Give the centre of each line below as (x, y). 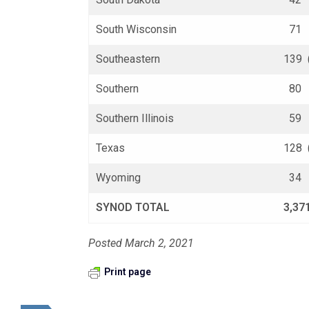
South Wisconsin (137, 29)
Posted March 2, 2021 (141, 243)
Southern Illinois (135, 118)
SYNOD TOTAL (133, 207)
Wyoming (118, 178)
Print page (128, 272)
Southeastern (128, 59)
